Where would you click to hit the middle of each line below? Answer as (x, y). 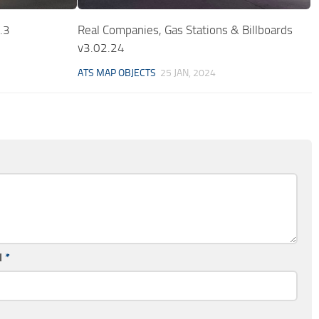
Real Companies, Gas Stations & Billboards (185, 30)
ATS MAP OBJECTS (117, 73)
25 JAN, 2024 (188, 73)
